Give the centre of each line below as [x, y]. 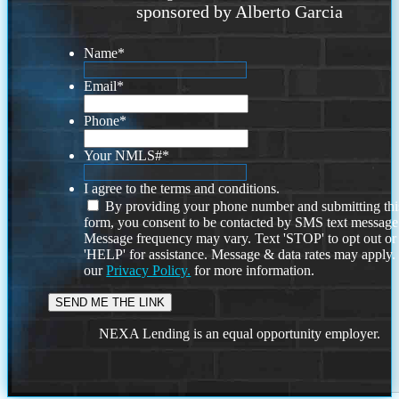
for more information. [253, 271]
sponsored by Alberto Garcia [240, 12]
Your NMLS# [123, 156]
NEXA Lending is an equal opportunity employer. [240, 334]
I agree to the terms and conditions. [182, 189]
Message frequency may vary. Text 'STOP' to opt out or [240, 239]
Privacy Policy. [149, 271]
